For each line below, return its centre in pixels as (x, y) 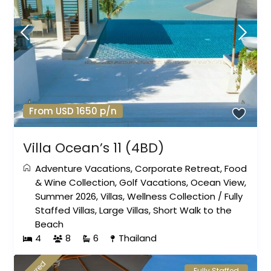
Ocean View (218, 183)
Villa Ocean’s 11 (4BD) (94, 148)
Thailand (138, 238)
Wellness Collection (171, 197)
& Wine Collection (75, 183)
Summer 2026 (66, 197)
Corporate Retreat (178, 169)
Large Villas (124, 211)
